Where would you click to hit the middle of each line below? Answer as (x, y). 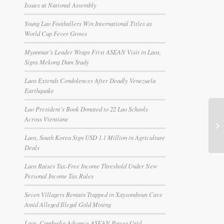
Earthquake (39, 90)
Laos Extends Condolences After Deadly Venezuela (90, 80)
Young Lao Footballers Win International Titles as (88, 23)
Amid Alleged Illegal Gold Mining (67, 204)
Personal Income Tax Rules (59, 176)
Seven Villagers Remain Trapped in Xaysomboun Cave (93, 194)
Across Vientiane (46, 119)
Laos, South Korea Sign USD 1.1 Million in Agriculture (94, 137)
